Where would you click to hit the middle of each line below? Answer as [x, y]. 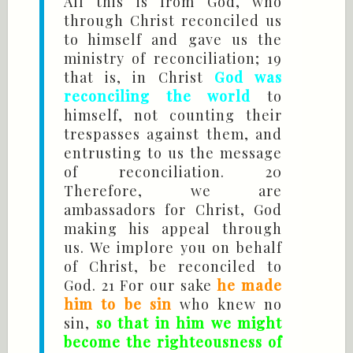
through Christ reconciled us [173, 21]
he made [250, 286]
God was [248, 78]
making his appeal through [173, 229]
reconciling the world [158, 97]
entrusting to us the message [173, 153]
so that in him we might [189, 323]
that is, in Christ [139, 78]
